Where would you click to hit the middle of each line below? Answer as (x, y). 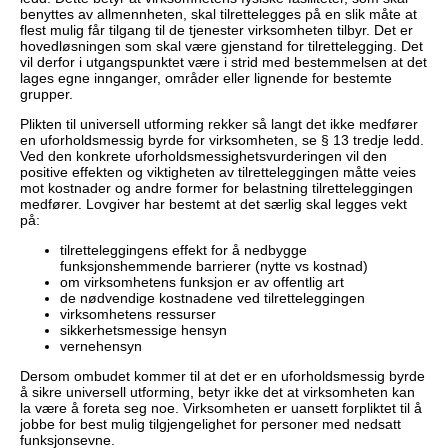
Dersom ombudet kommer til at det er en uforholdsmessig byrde (222, 376)
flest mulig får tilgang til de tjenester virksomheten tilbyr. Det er (216, 30)
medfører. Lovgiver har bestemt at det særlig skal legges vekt (213, 204)
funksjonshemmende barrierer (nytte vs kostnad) (214, 266)
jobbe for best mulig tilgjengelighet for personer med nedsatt (210, 424)
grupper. (46, 94)
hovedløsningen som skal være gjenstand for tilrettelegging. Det (221, 46)
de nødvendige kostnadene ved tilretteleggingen (212, 298)
